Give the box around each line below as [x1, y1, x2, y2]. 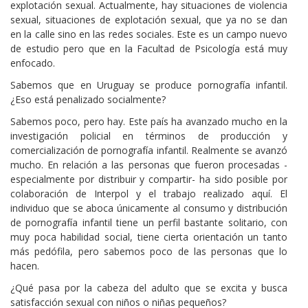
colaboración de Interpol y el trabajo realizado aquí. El [10, 187, 287, 201]
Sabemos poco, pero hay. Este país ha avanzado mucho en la [10, 115, 287, 129]
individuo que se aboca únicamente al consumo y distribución [10, 201, 287, 215]
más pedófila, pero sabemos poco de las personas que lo [10, 245, 287, 258]
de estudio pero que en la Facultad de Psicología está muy [10, 41, 287, 55]
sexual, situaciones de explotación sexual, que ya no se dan [10, 12, 287, 26]
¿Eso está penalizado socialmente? [10, 93, 166, 107]
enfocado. [10, 56, 55, 69]
